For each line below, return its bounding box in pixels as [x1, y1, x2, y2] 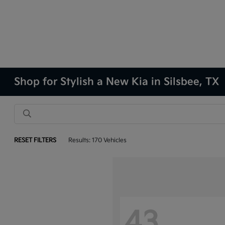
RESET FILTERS [14, 137, 57, 144]
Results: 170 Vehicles [68, 137, 127, 144]
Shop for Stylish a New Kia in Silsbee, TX [14, 76, 219, 88]
